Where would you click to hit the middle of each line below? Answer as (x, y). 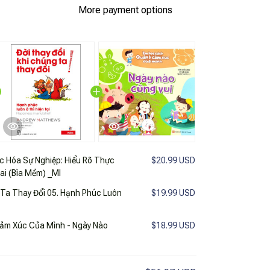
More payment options (125, 10)
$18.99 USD (173, 225)
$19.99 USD (173, 193)
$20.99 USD (173, 160)
